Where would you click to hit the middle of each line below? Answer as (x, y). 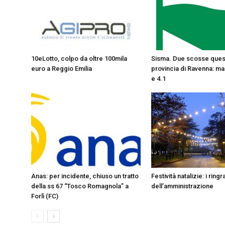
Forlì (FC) (45, 196)
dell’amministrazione (182, 186)
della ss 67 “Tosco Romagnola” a (80, 186)
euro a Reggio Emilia (62, 69)
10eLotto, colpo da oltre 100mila (79, 59)
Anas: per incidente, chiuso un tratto (85, 176)
